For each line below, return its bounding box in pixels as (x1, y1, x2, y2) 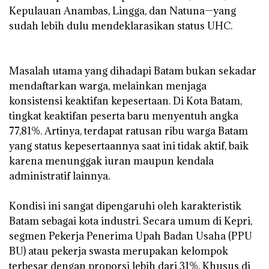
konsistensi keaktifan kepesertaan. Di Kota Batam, (9, 94, 242, 108)
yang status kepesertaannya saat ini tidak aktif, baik (9, 139, 249, 153)
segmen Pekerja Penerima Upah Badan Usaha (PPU (9, 229, 252, 243)
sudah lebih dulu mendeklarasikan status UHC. (9, 19, 235, 33)
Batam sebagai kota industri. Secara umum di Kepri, (9, 214, 252, 228)
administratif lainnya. (9, 169, 112, 183)
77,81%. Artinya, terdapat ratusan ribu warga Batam (9, 124, 248, 138)
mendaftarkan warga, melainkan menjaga (9, 79, 207, 93)
